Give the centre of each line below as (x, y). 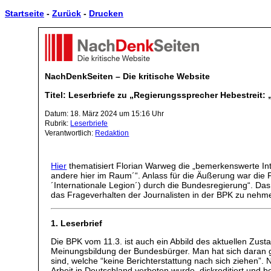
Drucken (106, 14)
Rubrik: (58, 123)
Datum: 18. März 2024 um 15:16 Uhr (105, 113)
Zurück (67, 14)
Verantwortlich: (70, 133)
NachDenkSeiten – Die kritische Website (128, 77)
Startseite (24, 14)
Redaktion (112, 133)
